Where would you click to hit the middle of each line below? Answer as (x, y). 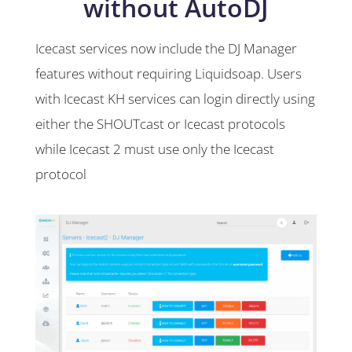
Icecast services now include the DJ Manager (166, 49)
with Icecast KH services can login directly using (175, 99)
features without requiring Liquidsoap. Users (169, 74)
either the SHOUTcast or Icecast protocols (160, 124)
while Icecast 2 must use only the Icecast (155, 149)
